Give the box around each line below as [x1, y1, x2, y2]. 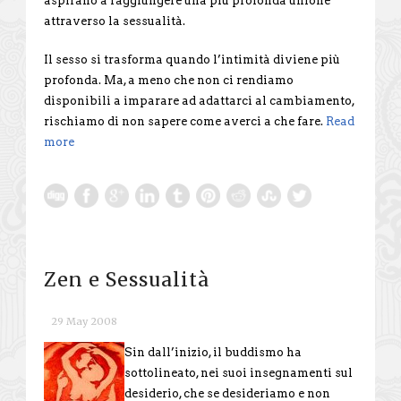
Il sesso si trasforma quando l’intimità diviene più [44, 52, 340, 66]
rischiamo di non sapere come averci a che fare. [44, 114, 326, 128]
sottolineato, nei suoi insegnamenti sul [124, 365, 353, 380]
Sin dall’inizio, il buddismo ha [124, 345, 302, 359]
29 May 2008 [51, 314, 117, 328]
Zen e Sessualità [44, 267, 209, 292]
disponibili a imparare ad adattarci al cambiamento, [44, 93, 354, 107]
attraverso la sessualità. [44, 13, 185, 28]
